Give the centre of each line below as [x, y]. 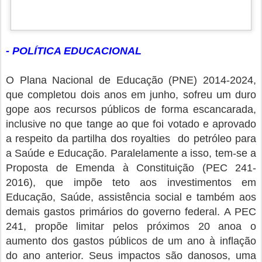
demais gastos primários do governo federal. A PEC [131, 212]
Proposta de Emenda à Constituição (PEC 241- [131, 168]
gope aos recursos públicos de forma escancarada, [131, 110]
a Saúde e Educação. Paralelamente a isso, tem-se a [131, 154]
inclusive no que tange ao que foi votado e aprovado [131, 124]
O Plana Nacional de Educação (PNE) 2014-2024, [131, 80]
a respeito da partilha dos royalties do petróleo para [131, 139]
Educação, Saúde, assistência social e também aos [131, 197]
